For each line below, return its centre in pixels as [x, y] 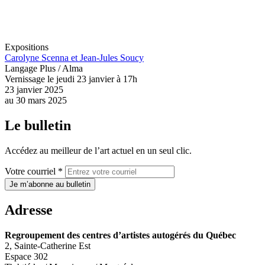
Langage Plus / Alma [44, 69]
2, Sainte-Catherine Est [48, 246]
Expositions [27, 47]
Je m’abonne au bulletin [50, 185]
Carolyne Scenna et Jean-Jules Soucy [74, 58]
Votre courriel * [34, 172]
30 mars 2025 [40, 101]
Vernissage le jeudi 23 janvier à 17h [71, 79]
